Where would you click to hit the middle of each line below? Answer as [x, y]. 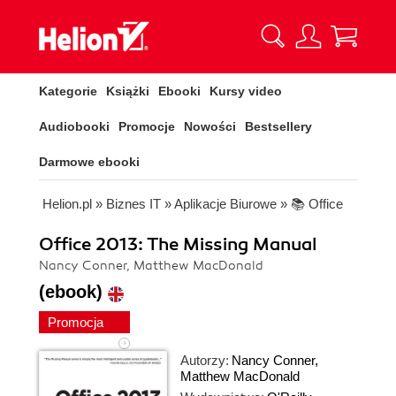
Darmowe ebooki [89, 162]
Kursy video [246, 91]
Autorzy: [205, 360]
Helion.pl [67, 204]
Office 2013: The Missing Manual [178, 244]
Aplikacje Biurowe [225, 204]
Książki [128, 91]
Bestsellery [278, 126]
